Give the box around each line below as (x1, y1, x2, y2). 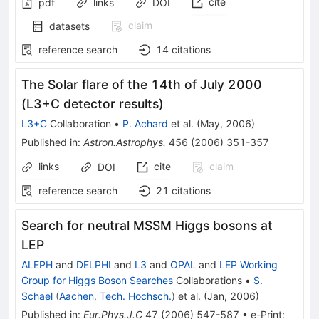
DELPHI (76, 258, 111, 271)
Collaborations (173, 273, 242, 286)
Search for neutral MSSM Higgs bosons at (21, 217, 273, 233)
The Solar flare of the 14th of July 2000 (21, 76, 262, 92)
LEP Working (219, 258, 278, 271)
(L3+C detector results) (21, 95, 164, 111)
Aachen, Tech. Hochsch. (59, 289, 172, 302)
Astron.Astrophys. (83, 135, 166, 148)
